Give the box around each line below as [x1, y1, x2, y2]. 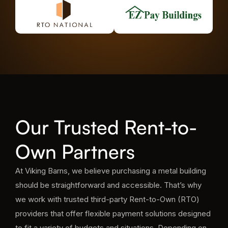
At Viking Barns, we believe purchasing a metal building [15, 166, 206, 176]
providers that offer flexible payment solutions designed [15, 209, 211, 218]
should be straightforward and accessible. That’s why [15, 180, 202, 190]
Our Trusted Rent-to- [15, 115, 197, 139]
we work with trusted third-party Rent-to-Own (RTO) [15, 194, 199, 204]
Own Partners [15, 139, 135, 163]
